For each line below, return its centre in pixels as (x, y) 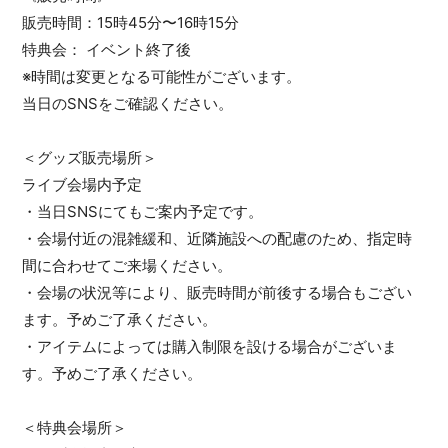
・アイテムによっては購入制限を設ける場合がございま (210, 346)
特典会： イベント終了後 (107, 49)
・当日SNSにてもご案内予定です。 (143, 211)
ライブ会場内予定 (82, 184)
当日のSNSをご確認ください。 (128, 103)
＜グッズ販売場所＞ (90, 157)
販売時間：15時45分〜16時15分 (131, 22)
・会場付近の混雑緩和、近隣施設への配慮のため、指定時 (217, 238)
